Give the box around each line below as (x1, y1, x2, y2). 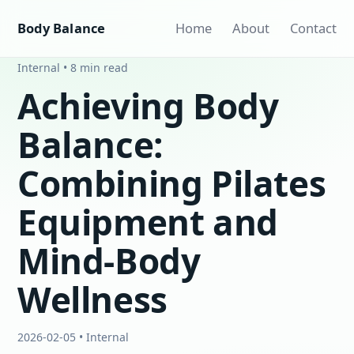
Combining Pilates (17, 160, 326, 207)
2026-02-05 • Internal (17, 330, 129, 345)
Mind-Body (17, 237, 201, 284)
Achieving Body (17, 82, 279, 130)
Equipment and (17, 198, 278, 246)
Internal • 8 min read (17, 60, 128, 75)
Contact (290, 19, 337, 37)
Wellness (17, 276, 168, 323)
